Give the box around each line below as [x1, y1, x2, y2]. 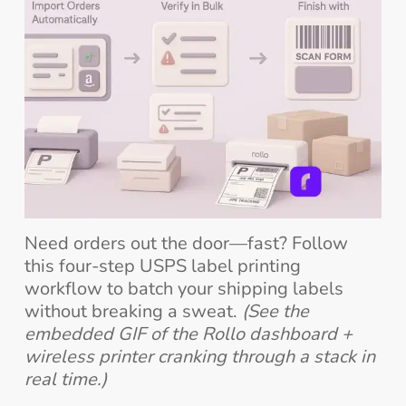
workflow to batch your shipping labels [24, 275, 343, 301]
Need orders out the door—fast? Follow [24, 230, 348, 256]
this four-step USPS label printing [24, 253, 301, 278]
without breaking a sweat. [24, 298, 242, 324]
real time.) [24, 366, 107, 391]
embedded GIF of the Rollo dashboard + [24, 321, 353, 346]
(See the [241, 298, 309, 324]
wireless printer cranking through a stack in [24, 343, 375, 369]
